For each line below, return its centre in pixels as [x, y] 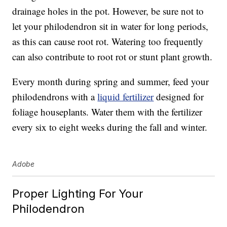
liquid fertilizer [126, 97]
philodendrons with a [55, 97]
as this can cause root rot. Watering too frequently [108, 42]
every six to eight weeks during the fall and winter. [110, 127]
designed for [179, 97]
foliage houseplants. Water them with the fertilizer [107, 112]
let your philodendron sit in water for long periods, [110, 26]
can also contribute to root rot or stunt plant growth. [112, 57]
